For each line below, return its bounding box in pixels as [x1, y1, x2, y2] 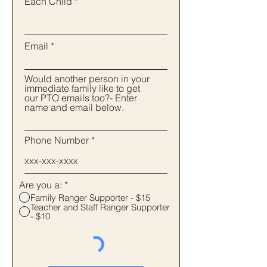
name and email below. [24, 101, 124, 113]
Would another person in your [24, 73, 150, 85]
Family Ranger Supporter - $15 [30, 191, 150, 203]
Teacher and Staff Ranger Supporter [30, 201, 170, 213]
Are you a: [19, 179, 64, 191]
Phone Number [24, 134, 89, 146]
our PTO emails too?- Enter [24, 92, 137, 104]
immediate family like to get [24, 82, 140, 94]
